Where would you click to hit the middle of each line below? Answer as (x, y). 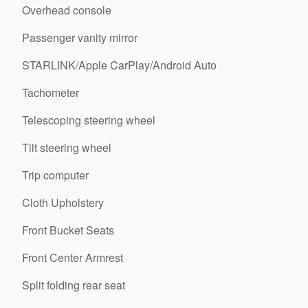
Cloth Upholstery (63, 202)
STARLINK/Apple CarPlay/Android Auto (119, 65)
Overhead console (67, 10)
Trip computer (55, 175)
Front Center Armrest (73, 257)
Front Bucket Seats (68, 230)
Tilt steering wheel (67, 147)
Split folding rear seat (74, 285)
